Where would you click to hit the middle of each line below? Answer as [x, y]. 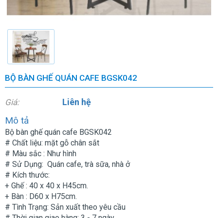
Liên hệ [77, 102]
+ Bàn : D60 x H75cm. [41, 197]
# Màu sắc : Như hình [41, 154]
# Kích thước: [28, 175]
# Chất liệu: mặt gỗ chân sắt [52, 143]
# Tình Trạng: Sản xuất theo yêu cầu [65, 207]
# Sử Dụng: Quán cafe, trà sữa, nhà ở [67, 164]
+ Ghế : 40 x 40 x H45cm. [46, 186]
